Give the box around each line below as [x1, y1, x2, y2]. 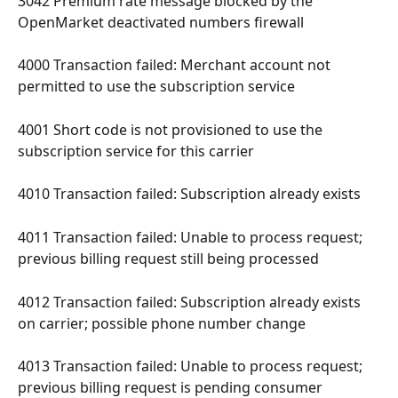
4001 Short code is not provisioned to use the [18, 119, 326, 139]
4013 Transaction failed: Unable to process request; [18, 356, 366, 377]
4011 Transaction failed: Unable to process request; [18, 227, 366, 248]
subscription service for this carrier [18, 140, 258, 161]
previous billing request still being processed [18, 249, 322, 269]
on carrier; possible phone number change [18, 313, 309, 333]
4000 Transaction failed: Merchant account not [18, 55, 334, 76]
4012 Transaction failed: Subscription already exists [18, 291, 364, 312]
